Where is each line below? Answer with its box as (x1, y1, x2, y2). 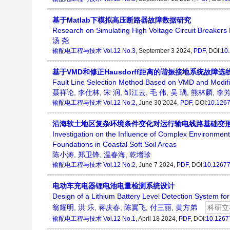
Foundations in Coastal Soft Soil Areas (52, 140, 177, 148)
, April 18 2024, (136, 215, 179, 222)
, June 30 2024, (136, 99, 180, 106)
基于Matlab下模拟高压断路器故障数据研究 (52, 16, 191, 24)
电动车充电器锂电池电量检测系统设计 (52, 182, 175, 190)
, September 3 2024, (136, 47, 194, 54)
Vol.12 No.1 (103, 215, 136, 222)
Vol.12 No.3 (103, 47, 136, 54)
